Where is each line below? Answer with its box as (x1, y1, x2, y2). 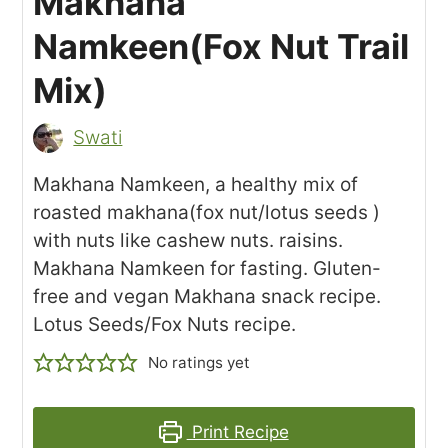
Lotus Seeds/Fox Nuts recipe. (33, 312, 297, 336)
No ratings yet (147, 352, 250, 372)
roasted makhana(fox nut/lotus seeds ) (33, 200, 381, 224)
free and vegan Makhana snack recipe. (33, 284, 382, 308)
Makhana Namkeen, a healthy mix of (33, 172, 359, 196)
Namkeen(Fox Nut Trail (33, 25, 410, 67)
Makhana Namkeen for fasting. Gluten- (33, 256, 382, 280)
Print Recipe (186, 420, 289, 442)
